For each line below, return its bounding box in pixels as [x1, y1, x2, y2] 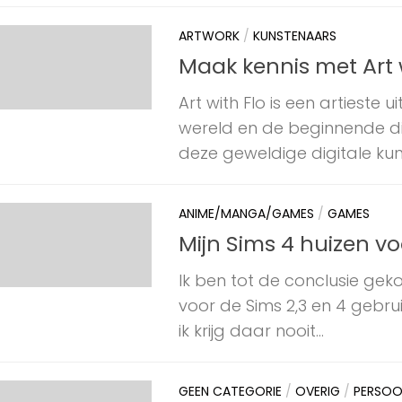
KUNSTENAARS [253, 26, 336, 45]
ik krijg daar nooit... [179, 319, 324, 343]
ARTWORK [179, 26, 240, 45]
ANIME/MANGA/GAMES [179, 204, 314, 223]
